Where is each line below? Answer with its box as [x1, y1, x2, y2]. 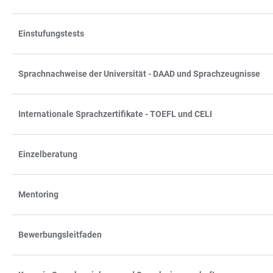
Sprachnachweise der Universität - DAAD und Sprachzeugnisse [18, 68, 260, 79]
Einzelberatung [18, 149, 77, 159]
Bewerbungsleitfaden [18, 229, 102, 239]
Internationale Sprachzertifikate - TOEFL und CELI [18, 108, 212, 119]
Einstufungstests [18, 28, 84, 38]
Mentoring [18, 189, 58, 199]
